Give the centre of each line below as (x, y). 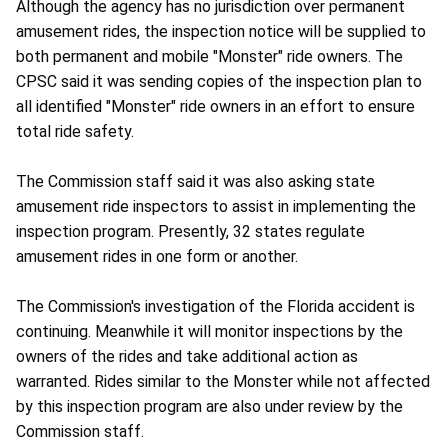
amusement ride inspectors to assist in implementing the (216, 207)
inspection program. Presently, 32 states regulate (190, 232)
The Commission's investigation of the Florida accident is (215, 307)
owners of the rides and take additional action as (187, 357)
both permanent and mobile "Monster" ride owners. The (209, 57)
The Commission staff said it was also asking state (195, 182)
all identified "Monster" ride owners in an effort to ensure (215, 107)
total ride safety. (75, 132)
